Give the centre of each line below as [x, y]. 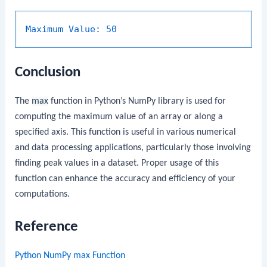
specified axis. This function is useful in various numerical [126, 133]
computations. [43, 195]
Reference [47, 227]
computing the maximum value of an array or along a [119, 117]
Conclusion [48, 73]
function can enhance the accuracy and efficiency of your [125, 179]
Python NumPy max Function [70, 256]
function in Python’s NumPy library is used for [137, 102]
